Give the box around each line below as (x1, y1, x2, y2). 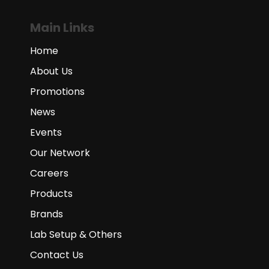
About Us (30, 64, 73, 78)
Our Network (30, 146, 90, 160)
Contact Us (30, 248, 83, 262)
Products (30, 187, 73, 201)
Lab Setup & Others (30, 228, 122, 241)
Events (30, 125, 62, 139)
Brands (30, 207, 63, 221)
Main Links (30, 19, 94, 36)
